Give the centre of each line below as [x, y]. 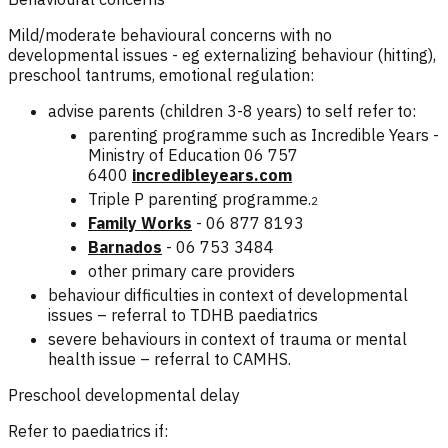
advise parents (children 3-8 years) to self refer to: [232, 110]
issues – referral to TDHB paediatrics [183, 314]
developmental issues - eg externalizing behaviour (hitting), [222, 54]
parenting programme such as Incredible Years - [263, 134]
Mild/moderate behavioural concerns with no [170, 34]
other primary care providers [191, 270]
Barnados [125, 246]
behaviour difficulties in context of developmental [228, 294]
